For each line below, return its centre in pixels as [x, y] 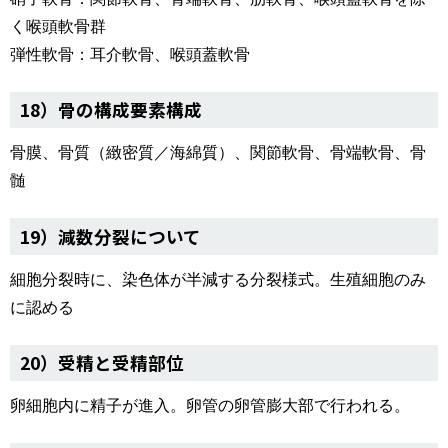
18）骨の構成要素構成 [111, 110]
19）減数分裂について [110, 236]
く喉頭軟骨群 [58, 25]
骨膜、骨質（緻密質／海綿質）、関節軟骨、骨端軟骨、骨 [218, 152]
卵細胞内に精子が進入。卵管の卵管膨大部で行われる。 [210, 405]
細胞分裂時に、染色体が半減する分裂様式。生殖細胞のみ [218, 278]
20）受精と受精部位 [102, 363]
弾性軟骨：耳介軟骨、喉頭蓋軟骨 [130, 53]
